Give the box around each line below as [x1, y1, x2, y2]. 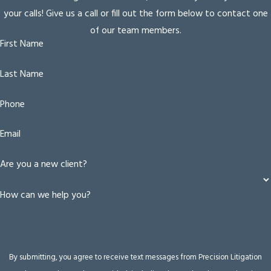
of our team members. [90, 24, 181, 39]
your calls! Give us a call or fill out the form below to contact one [3, 7, 268, 22]
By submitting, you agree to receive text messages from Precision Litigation [9, 251, 262, 264]
